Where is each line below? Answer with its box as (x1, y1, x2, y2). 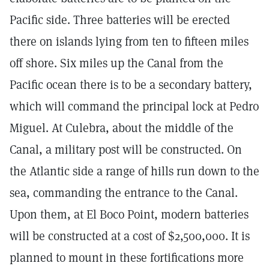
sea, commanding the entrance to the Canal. (10, 185, 238, 201)
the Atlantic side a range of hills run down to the (10, 163, 259, 179)
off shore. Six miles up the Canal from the (10, 55, 223, 71)
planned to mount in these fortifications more (10, 250, 244, 265)
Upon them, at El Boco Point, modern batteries (10, 207, 249, 222)
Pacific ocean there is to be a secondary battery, (10, 77, 252, 92)
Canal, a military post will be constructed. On (10, 142, 242, 157)
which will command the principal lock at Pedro (10, 98, 259, 114)
